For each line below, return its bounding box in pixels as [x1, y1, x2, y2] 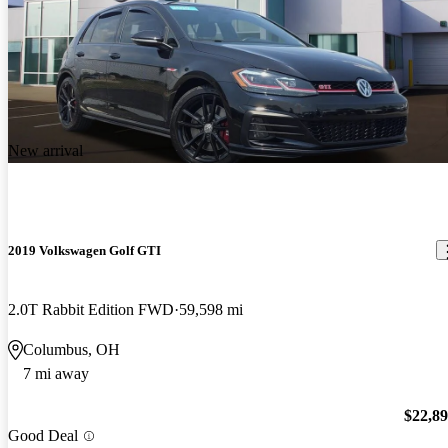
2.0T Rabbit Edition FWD [8, 301, 174, 319]
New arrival [8, 141, 83, 159]
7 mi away [23, 365, 89, 383]
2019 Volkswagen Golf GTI [8, 242, 161, 258]
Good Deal [8, 427, 78, 445]
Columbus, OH [23, 341, 120, 359]
